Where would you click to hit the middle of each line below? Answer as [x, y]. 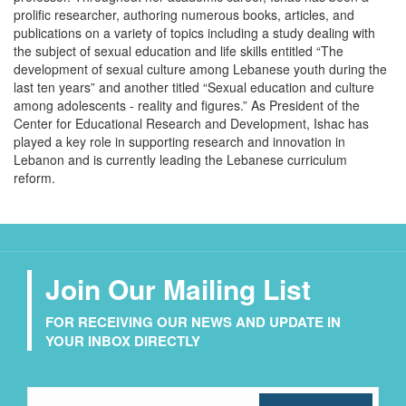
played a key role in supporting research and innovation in [179, 141]
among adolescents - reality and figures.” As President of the [187, 105]
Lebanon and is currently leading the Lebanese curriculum [180, 159]
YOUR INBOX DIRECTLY [123, 340]
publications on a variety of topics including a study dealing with [194, 32]
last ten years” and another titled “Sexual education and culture [194, 87]
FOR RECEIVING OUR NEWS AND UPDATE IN [193, 321]
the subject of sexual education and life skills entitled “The [179, 50]
